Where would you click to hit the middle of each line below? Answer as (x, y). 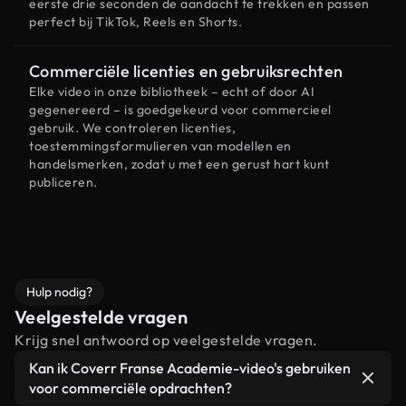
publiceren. (63, 182)
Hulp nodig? (59, 292)
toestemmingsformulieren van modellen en (160, 146)
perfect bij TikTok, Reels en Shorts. (135, 22)
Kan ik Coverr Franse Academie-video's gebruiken (190, 368)
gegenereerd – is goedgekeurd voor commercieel (180, 110)
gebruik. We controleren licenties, (132, 128)
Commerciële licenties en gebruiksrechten (186, 71)
